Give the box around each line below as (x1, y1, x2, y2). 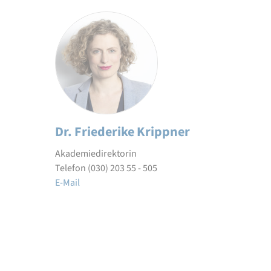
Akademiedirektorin (55, 147, 137, 160)
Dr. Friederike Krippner (55, 122, 190, 142)
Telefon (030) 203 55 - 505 (55, 162, 157, 175)
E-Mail (55, 176, 80, 189)
